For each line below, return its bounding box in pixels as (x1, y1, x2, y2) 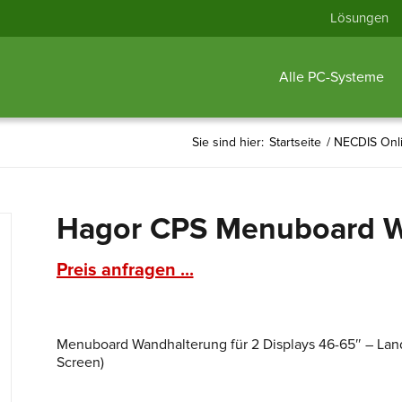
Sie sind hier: (192, 135, 264, 150)
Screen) (56, 354, 104, 371)
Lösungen (330, 10, 389, 26)
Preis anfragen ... (56, 259, 194, 281)
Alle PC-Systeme (278, 68, 384, 86)
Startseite (269, 135, 321, 150)
